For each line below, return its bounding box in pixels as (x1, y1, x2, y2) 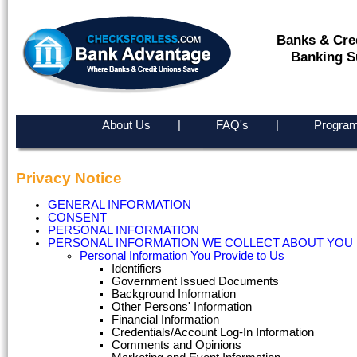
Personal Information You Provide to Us (80, 249, 284, 263)
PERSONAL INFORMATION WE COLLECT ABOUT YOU (48, 237, 353, 250)
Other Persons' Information (112, 300, 252, 314)
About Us (102, 118, 151, 131)
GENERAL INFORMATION (48, 198, 191, 212)
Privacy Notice (16, 169, 122, 186)
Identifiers (112, 262, 162, 276)
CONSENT (48, 211, 107, 225)
